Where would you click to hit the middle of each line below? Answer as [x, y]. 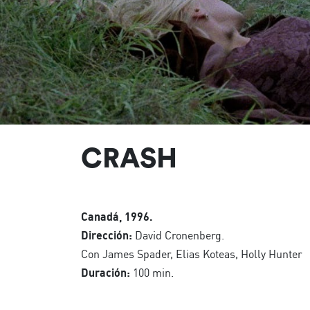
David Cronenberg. [178, 235]
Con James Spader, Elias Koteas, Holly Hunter [192, 254]
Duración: [106, 273]
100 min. [152, 273]
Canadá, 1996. [117, 217]
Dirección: [107, 235]
